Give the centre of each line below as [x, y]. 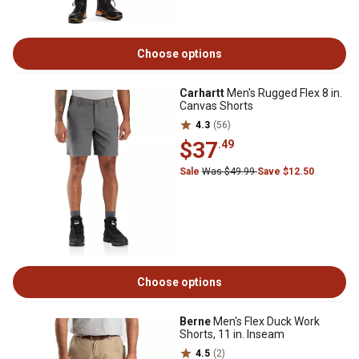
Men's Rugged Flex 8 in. [283, 93]
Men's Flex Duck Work [265, 321]
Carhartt [202, 93]
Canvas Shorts [216, 106]
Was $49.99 [230, 171]
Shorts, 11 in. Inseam [232, 334]
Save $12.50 [286, 171]
